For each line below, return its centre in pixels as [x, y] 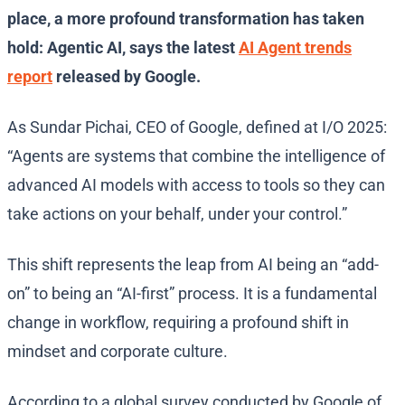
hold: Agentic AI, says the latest [123, 48]
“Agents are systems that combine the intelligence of [196, 156]
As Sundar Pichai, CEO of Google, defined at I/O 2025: [197, 127]
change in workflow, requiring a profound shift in [178, 323]
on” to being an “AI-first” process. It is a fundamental [192, 294]
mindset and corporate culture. [118, 352]
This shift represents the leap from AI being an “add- [193, 265]
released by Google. [127, 77]
